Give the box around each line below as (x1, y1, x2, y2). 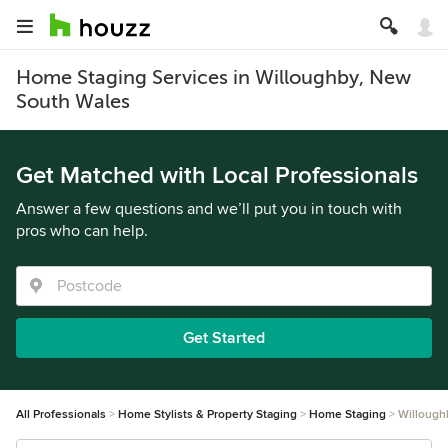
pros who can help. (16, 221, 148, 241)
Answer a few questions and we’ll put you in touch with (16, 199, 402, 219)
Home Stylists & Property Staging (118, 407, 297, 422)
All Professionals (16, 407, 106, 422)
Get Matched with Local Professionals (16, 161, 418, 190)
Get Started (183, 328, 265, 348)
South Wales (16, 90, 130, 113)
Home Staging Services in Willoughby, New (16, 66, 411, 89)
